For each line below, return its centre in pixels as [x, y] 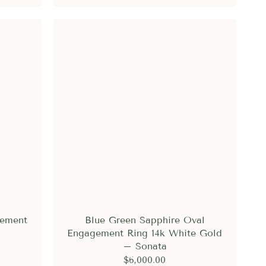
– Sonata [145, 246]
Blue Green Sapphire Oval [145, 220]
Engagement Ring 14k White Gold [145, 233]
